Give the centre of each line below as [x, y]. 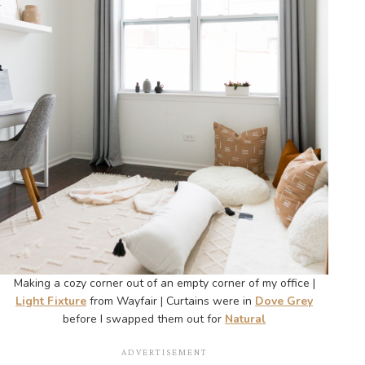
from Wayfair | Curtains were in [171, 301]
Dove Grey [284, 301]
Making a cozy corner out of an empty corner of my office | [164, 283]
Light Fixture [51, 301]
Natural [246, 319]
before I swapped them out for [144, 319]
